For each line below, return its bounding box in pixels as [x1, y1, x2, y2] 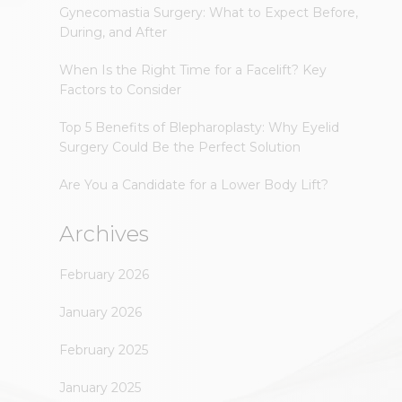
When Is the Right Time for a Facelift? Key [59, 62, 327, 78]
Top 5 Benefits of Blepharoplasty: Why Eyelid [59, 119, 339, 135]
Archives [59, 221, 149, 247]
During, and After [59, 24, 167, 40]
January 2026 [59, 304, 142, 320]
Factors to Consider [59, 82, 181, 98]
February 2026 [59, 267, 149, 283]
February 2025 [59, 342, 148, 358]
